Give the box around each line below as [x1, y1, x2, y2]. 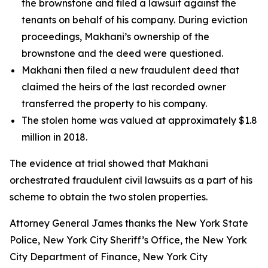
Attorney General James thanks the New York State [10, 217, 248, 229]
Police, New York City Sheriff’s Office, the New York [10, 234, 247, 246]
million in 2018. [22, 131, 90, 143]
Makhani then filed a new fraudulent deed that [22, 64, 239, 76]
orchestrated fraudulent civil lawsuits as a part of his [10, 174, 252, 186]
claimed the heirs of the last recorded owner [22, 81, 226, 93]
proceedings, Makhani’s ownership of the [22, 31, 209, 42]
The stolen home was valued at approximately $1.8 [22, 114, 257, 126]
